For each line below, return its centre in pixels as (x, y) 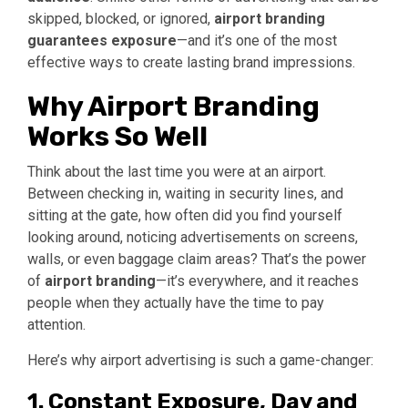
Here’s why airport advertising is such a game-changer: (200, 360)
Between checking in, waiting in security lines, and (185, 193)
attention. (56, 324)
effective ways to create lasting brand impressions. (191, 62)
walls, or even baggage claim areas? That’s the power (197, 259)
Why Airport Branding (173, 106)
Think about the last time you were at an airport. (177, 171)
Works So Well (117, 136)
